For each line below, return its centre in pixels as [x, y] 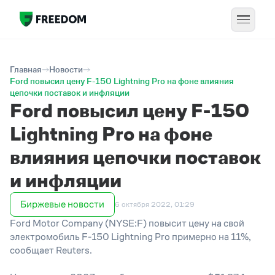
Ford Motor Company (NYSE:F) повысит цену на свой [127, 223]
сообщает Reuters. [51, 250]
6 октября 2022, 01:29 [155, 204]
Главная [26, 69]
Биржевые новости [62, 204]
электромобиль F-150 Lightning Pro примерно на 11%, [130, 237]
